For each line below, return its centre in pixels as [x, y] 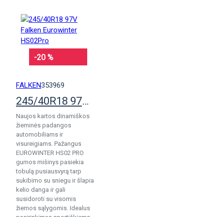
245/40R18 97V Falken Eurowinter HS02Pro [85, 101]
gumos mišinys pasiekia [50, 162]
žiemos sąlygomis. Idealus [53, 208]
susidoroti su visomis [46, 199]
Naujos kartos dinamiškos [53, 116]
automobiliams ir [39, 134]
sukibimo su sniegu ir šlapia [55, 180]
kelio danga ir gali [41, 190]
